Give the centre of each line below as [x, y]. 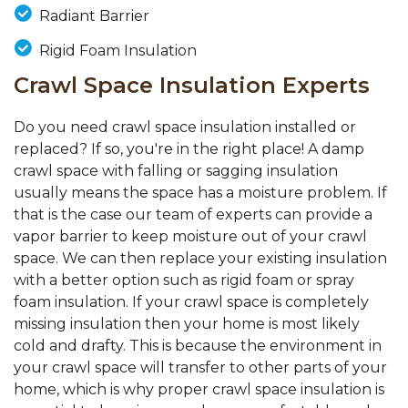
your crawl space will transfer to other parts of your [200, 368]
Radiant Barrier [94, 16]
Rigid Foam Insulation [117, 51]
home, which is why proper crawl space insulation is [199, 390]
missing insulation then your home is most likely [187, 324]
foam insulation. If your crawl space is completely [191, 302]
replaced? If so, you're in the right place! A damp [189, 149]
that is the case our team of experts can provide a [193, 215]
